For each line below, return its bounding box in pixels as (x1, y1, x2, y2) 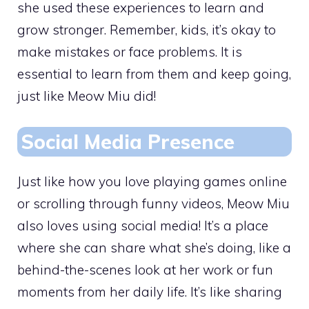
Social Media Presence (21, 129, 235, 154)
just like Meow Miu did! (17, 88, 156, 105)
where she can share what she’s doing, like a (17, 239, 291, 256)
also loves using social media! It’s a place (17, 217, 268, 234)
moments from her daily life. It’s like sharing (17, 283, 282, 300)
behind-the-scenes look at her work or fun (17, 261, 273, 278)
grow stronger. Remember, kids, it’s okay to (17, 21, 276, 39)
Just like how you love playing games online (17, 172, 287, 190)
